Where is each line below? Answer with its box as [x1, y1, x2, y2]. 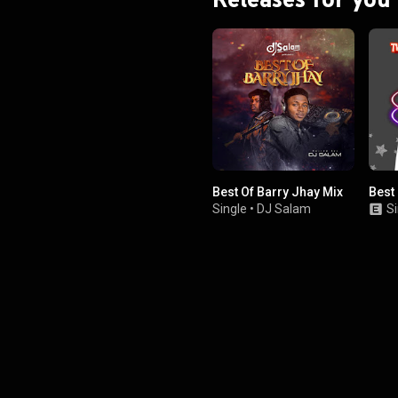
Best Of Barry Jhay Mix [212, 185, 343, 199]
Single [212, 202, 247, 216]
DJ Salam [257, 202, 311, 216]
